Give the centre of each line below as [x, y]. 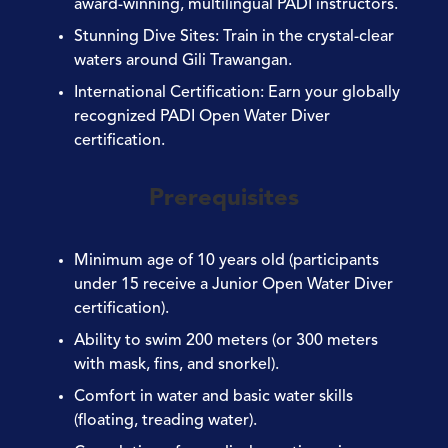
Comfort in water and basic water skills [213, 396]
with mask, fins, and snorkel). [176, 364]
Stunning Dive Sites [144, 36]
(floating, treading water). [165, 420]
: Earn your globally [330, 92]
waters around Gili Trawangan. [183, 60]
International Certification [167, 92]
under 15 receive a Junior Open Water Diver [233, 284]
